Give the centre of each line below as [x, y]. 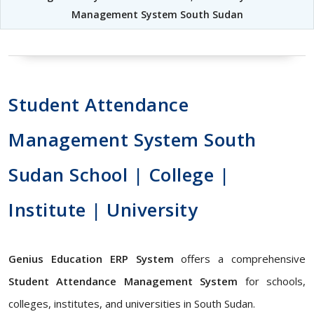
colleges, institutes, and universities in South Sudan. [132, 303]
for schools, [272, 281]
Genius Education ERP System [91, 259]
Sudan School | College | [119, 175]
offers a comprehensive [239, 259]
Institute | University [103, 210]
